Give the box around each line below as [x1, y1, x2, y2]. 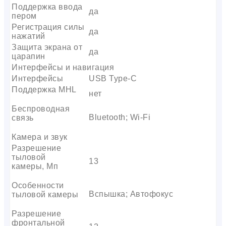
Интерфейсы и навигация [12, 63, 114, 72]
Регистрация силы [12, 22, 84, 31]
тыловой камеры [12, 190, 78, 199]
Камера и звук [12, 132, 68, 141]
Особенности [12, 181, 64, 190]
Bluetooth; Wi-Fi [89, 112, 150, 122]
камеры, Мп [12, 161, 58, 171]
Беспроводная [12, 104, 70, 113]
